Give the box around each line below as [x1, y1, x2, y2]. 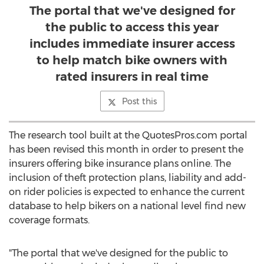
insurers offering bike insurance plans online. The [9, 158, 231, 169]
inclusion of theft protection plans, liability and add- [9, 172, 246, 183]
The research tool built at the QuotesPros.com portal [9, 130, 247, 141]
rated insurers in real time [55, 70, 209, 84]
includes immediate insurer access [29, 37, 235, 51]
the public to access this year [45, 20, 219, 34]
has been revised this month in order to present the [9, 144, 243, 155]
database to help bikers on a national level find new [9, 200, 246, 212]
